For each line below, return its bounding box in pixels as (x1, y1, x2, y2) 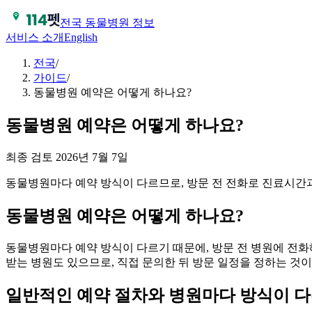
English (64, 31, 97, 43)
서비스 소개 (6, 31, 64, 43)
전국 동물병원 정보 (60, 17, 155, 29)
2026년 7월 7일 (56, 150, 128, 163)
